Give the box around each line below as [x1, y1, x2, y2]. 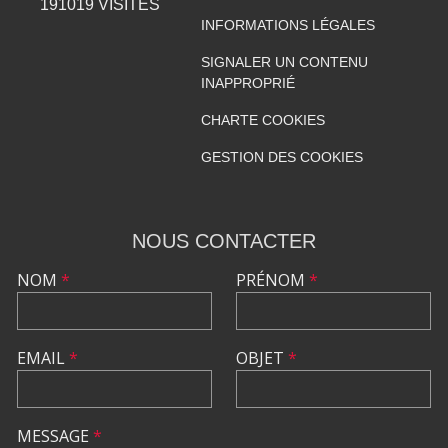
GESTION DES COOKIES [200, 148, 363, 165]
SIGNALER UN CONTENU [200, 53, 368, 70]
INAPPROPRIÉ [200, 74, 295, 91]
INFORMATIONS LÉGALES [200, 16, 375, 33]
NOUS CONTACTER [132, 229, 316, 252]
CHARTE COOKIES [200, 111, 325, 128]
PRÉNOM [236, 268, 309, 291]
